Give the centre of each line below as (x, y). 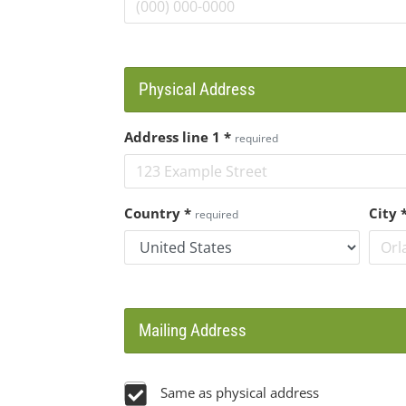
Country (154, 213)
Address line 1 (174, 136)
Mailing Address (193, 330)
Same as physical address (240, 392)
